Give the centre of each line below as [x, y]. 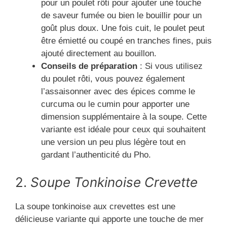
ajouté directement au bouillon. [99, 54]
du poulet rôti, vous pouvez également [113, 79]
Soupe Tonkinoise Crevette [114, 182]
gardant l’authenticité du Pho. [96, 155]
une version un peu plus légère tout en [113, 142]
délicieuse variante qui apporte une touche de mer [109, 219]
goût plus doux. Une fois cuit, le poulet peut [123, 28]
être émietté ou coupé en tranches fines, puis [126, 41]
